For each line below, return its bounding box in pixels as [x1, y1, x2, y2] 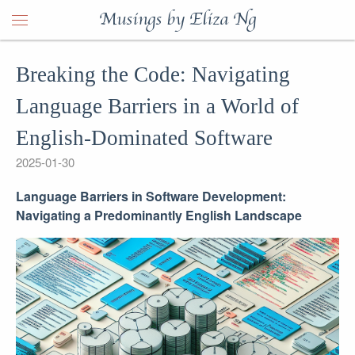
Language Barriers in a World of [16, 94, 299, 118]
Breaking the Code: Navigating [16, 63, 290, 86]
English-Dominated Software [16, 126, 273, 150]
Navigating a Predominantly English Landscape [16, 206, 302, 224]
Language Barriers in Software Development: [16, 187, 286, 205]
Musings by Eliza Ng [99, 11, 256, 29]
